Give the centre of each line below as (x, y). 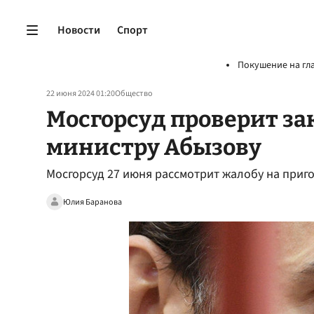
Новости (79, 30)
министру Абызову (154, 147)
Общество (134, 94)
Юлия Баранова (93, 202)
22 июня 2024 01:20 (81, 94)
